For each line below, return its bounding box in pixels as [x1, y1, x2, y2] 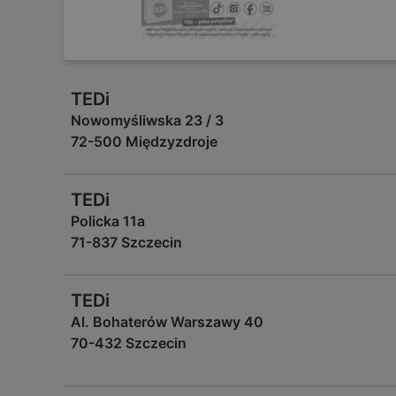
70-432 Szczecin [71, 334, 187, 352]
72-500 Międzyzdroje [71, 133, 217, 150]
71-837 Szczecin [71, 233, 182, 251]
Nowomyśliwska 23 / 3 [71, 111, 224, 129]
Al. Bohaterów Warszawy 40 [71, 313, 263, 331]
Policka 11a [71, 212, 145, 230]
